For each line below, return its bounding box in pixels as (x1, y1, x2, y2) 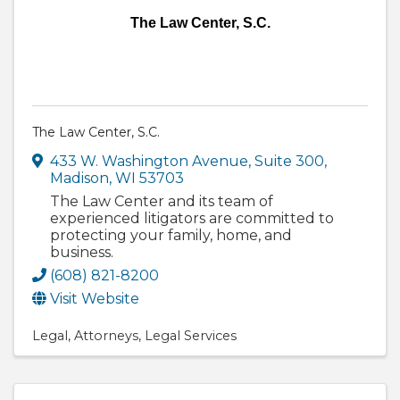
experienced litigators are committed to (50, 209, 334, 227)
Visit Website (50, 289, 139, 307)
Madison (50, 169, 109, 187)
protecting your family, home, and (50, 226, 292, 244)
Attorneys (74, 327, 138, 344)
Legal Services (145, 327, 237, 344)
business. (50, 243, 113, 261)
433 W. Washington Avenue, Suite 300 (50, 152, 324, 170)
